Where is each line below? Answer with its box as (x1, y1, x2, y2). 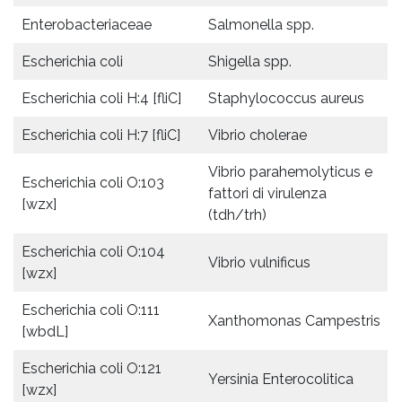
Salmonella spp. (208, 15, 314, 33)
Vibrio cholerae (208, 126, 307, 144)
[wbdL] (22, 322, 68, 340)
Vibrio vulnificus (208, 253, 310, 271)
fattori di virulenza (208, 184, 327, 202)
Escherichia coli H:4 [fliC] (22, 89, 181, 107)
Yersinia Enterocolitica (208, 370, 354, 388)
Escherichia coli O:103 (22, 173, 164, 191)
